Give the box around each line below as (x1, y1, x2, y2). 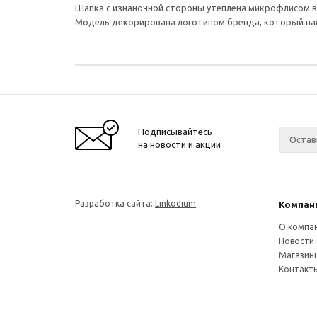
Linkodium (155, 198, 196, 208)
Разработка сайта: (75, 198, 155, 208)
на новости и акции (138, 139, 221, 149)
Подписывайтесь (138, 126, 212, 137)
